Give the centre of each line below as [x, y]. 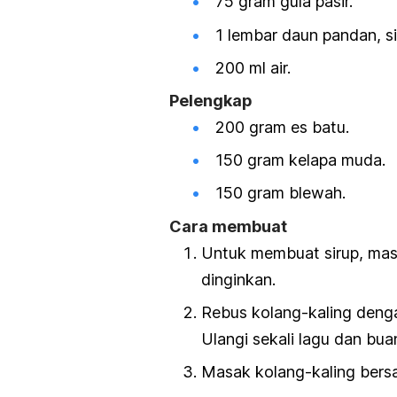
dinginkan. [238, 279]
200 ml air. [253, 67]
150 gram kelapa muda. [300, 160]
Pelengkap [211, 101]
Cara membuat [228, 226]
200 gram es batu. [282, 128]
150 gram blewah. [280, 193]
